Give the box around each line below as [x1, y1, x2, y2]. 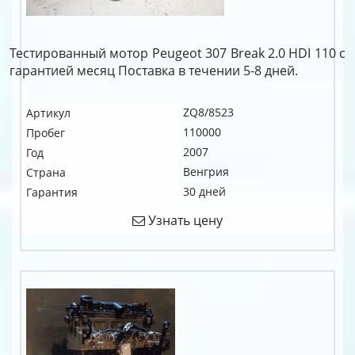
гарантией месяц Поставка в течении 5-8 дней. [10, 62, 298, 79]
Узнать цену [145, 212, 223, 229]
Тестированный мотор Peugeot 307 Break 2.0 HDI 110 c [10, 44, 345, 62]
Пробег [26, 125, 65, 140]
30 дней [183, 184, 226, 199]
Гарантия [26, 185, 78, 200]
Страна [26, 165, 66, 180]
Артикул [26, 105, 71, 120]
